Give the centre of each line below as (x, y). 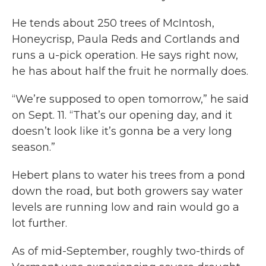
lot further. (39, 223)
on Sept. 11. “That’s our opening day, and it (122, 115)
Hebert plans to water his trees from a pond (129, 175)
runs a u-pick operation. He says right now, (125, 55)
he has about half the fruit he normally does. (130, 71)
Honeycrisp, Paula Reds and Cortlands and (126, 39)
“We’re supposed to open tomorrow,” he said (130, 99)
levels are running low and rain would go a (126, 207)
